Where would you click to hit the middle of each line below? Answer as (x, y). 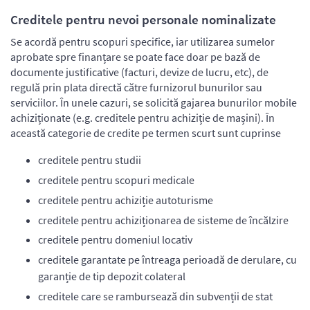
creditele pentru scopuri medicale (116, 180)
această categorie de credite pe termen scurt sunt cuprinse (146, 133)
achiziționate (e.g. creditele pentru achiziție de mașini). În (143, 118)
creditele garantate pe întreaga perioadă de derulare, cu (167, 260)
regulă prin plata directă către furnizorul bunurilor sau (136, 88)
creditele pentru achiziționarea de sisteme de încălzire (163, 220)
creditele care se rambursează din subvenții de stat (155, 296)
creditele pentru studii (90, 160)
